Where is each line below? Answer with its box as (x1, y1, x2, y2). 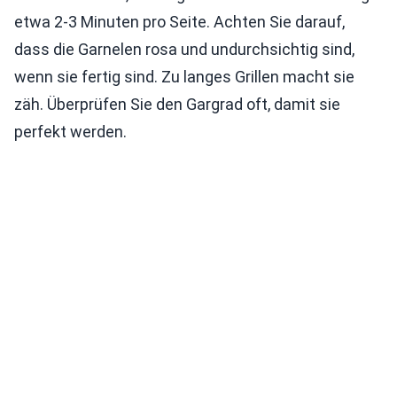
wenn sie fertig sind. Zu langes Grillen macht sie (14, 67, 354, 86)
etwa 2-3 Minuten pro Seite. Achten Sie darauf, (14, 12, 345, 31)
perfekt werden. (14, 122, 127, 141)
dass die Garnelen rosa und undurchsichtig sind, (14, 40, 354, 58)
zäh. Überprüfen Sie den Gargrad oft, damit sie (14, 95, 340, 113)
